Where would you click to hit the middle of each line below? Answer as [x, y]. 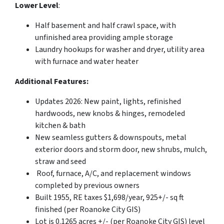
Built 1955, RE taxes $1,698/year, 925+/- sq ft [109, 197]
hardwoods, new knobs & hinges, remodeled [110, 113]
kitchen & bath [60, 125]
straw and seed [60, 161]
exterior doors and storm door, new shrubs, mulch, [121, 149]
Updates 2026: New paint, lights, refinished [108, 101]
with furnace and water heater [87, 61]
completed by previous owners [87, 185]
